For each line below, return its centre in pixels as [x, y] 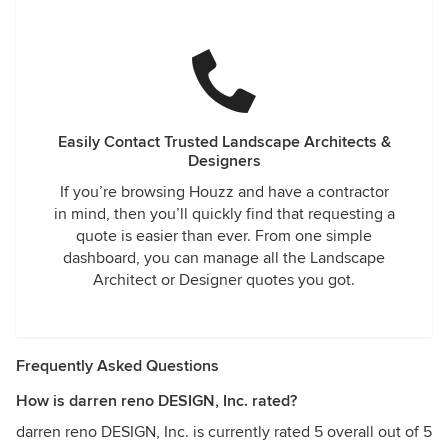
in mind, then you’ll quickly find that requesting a [224, 214]
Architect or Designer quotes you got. [224, 280]
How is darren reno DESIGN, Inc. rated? [156, 401]
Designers [224, 161]
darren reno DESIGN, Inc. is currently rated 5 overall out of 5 [224, 432]
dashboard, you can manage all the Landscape [224, 258]
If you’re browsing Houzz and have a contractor [224, 192]
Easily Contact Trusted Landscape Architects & [224, 142]
